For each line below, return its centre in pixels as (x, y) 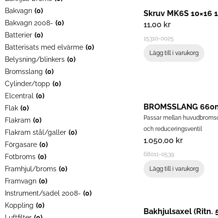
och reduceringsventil (173, 129)
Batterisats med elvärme (44, 47)
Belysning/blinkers (35, 60)
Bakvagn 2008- (29, 23)
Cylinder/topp (27, 84)
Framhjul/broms (31, 169)
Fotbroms (20, 157)
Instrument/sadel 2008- (43, 193)
